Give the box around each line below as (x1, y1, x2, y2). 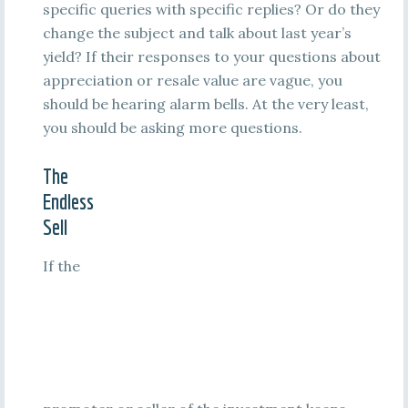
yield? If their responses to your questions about (42, 47, 381, 66)
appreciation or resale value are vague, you (42, 71, 342, 89)
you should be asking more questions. (42, 118, 302, 137)
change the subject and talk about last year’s (42, 24, 352, 42)
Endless (42, 189, 94, 214)
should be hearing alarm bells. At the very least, (42, 95, 369, 113)
